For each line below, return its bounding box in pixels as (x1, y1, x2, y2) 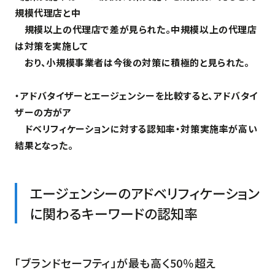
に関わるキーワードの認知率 (29, 203, 198, 223)
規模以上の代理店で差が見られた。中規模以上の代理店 (15, 22, 257, 36)
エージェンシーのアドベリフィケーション (29, 182, 260, 203)
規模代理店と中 (15, 6, 81, 19)
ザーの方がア (15, 105, 72, 118)
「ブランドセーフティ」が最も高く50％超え (15, 254, 217, 271)
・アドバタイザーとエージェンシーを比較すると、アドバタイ (15, 88, 258, 102)
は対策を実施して (15, 39, 88, 52)
